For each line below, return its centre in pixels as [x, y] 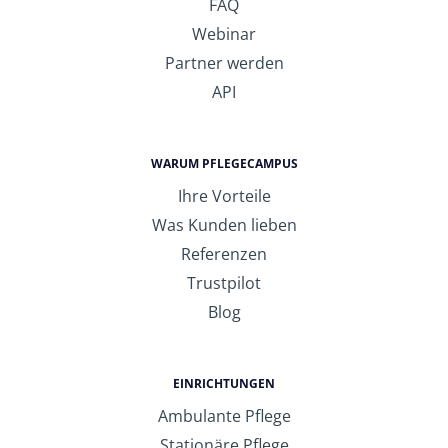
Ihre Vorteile [224, 196]
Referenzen [224, 254]
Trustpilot [224, 283]
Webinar [224, 34]
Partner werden [224, 63]
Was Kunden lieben [224, 225]
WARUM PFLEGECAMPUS [224, 164]
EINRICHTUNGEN [224, 384]
